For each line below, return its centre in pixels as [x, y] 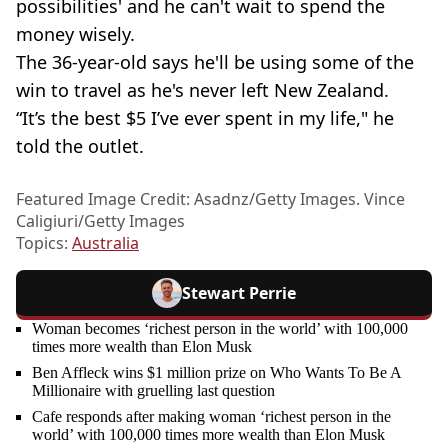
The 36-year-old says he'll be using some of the [215, 61]
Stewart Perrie [239, 292]
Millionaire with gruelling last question [153, 390]
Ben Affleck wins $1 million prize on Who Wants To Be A [216, 372]
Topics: [44, 242]
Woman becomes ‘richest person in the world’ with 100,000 [220, 328]
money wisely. [75, 33]
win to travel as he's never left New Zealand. [202, 89]
